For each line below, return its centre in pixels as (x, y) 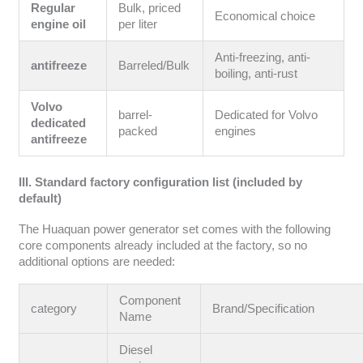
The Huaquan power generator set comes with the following (174, 229)
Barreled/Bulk (154, 66)
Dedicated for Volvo (267, 115)
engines (236, 132)
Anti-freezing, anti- (263, 58)
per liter (138, 25)
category (54, 309)
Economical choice (265, 17)
